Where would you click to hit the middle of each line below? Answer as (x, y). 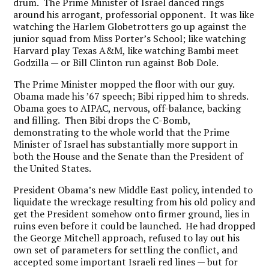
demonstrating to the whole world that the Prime (122, 132)
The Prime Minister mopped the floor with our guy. (125, 84)
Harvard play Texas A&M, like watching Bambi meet (126, 50)
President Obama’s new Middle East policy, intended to (133, 190)
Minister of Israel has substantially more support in (126, 144)
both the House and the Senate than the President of (128, 156)
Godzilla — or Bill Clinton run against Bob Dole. (116, 62)
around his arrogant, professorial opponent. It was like (134, 14)
